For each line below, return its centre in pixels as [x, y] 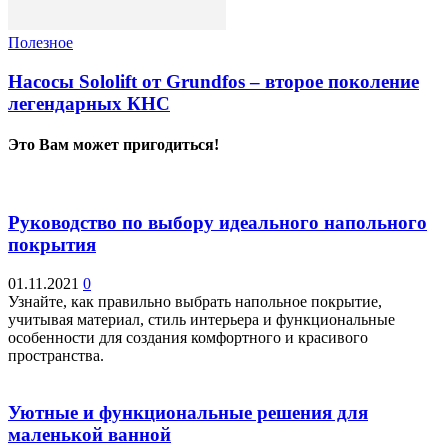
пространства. [56, 355]
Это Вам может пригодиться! [113, 145]
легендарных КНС [89, 103]
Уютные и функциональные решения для [188, 412]
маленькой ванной [89, 434]
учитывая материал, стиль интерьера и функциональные [201, 319]
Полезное [40, 43]
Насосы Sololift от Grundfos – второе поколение [213, 81]
